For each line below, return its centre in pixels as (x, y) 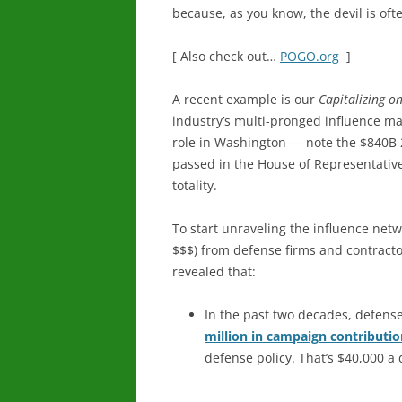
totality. (195, 185)
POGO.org (310, 56)
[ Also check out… (226, 56)
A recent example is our (245, 99)
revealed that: (214, 271)
